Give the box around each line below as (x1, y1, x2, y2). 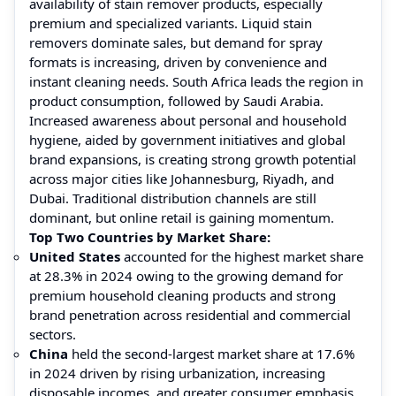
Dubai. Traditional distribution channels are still (29, 188, 316, 207)
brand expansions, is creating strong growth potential (29, 149, 356, 168)
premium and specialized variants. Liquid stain (29, 13, 312, 32)
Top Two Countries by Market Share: (29, 227, 270, 246)
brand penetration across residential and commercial (29, 305, 351, 324)
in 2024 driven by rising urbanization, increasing (29, 363, 325, 382)
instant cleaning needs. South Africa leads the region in (29, 72, 363, 90)
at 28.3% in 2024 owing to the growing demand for (29, 266, 343, 285)
